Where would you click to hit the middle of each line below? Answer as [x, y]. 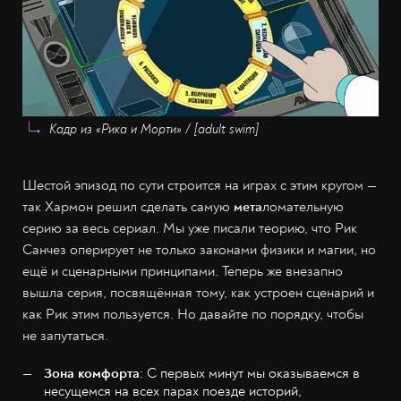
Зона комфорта [92, 373]
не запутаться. [65, 335]
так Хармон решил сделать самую [128, 206]
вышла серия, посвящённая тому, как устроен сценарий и [198, 292]
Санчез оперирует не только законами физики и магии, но [199, 249]
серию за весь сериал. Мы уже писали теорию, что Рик [190, 228]
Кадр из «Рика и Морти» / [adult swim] [154, 129]
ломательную [303, 206]
